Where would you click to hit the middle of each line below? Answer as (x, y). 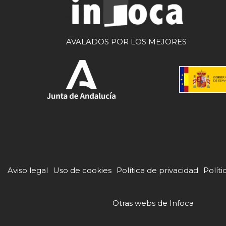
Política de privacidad (157, 171)
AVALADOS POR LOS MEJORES (126, 42)
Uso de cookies (82, 171)
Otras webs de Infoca (153, 203)
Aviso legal (28, 171)
